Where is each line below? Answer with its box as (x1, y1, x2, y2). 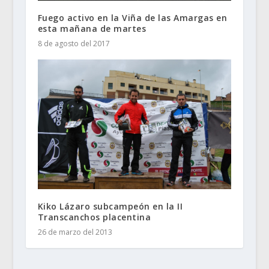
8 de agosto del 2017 (37, 38, 110, 49)
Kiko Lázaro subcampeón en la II (37, 200, 183, 212)
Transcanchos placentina (37, 211, 151, 223)
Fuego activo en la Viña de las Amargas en (37, 11, 228, 23)
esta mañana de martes (37, 22, 147, 34)
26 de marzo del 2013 (37, 226, 112, 237)
